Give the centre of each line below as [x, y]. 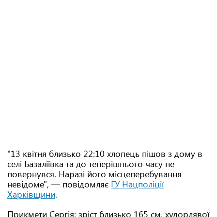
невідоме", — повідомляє [59, 184]
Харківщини [31, 194]
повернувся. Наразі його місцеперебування [94, 174]
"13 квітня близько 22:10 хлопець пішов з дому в [105, 154]
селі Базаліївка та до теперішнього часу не [91, 164]
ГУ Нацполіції [137, 184]
